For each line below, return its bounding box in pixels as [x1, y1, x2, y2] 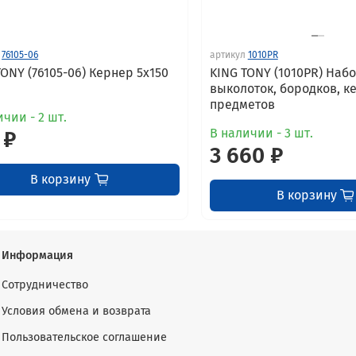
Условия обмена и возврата [2, 304, 151, 318]
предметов [209, 96, 275, 112]
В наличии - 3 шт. [209, 125, 313, 141]
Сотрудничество [2, 277, 88, 292]
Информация [2, 248, 73, 262]
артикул [209, 48, 246, 60]
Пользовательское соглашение [2, 330, 167, 344]
